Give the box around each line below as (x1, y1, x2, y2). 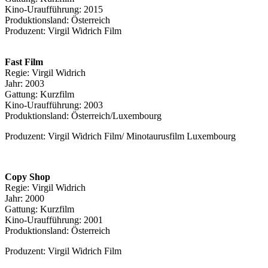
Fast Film (5, 56, 43, 67)
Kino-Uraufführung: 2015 (5, 4, 103, 14)
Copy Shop (5, 171, 50, 182)
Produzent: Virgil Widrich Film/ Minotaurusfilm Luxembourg (5, 130, 236, 141)
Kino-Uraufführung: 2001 (5, 214, 103, 225)
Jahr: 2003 (5, 78, 44, 89)
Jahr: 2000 (5, 193, 44, 203)
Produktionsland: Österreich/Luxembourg (5, 110, 162, 121)
